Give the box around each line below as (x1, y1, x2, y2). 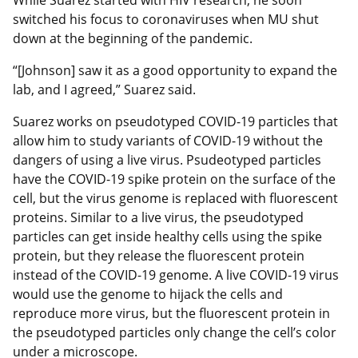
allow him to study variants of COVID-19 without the (13, 131, 323, 149)
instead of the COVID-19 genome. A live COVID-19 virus (13, 265, 339, 284)
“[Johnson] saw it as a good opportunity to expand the (13, 61, 337, 79)
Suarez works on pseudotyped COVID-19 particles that (13, 112, 338, 130)
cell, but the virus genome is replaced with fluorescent (13, 189, 338, 207)
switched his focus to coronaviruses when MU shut (13, 10, 319, 28)
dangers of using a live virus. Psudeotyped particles (13, 150, 321, 169)
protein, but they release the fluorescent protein (13, 246, 304, 265)
